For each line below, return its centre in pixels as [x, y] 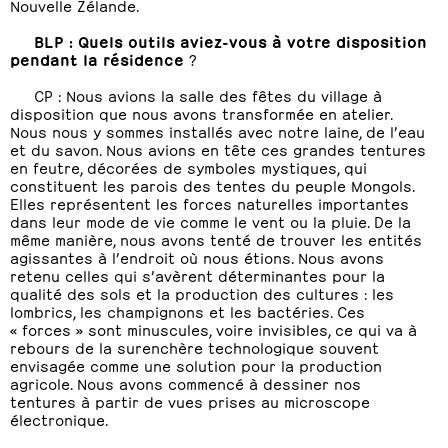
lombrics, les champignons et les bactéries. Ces [187, 310]
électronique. [59, 418]
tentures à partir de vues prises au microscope [190, 400]
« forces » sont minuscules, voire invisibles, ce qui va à [213, 328]
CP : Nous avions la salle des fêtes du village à [208, 94]
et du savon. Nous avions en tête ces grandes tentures [218, 148]
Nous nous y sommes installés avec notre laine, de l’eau [217, 130]
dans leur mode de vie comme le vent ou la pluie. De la [210, 220]
